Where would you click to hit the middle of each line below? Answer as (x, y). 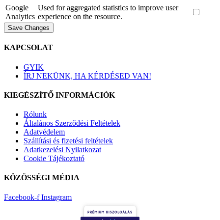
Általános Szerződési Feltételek (72, 123)
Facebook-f (22, 197)
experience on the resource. (80, 16)
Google (17, 8)
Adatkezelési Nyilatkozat (62, 150)
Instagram (56, 197)
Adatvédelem (44, 132)
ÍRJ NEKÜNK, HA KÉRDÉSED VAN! (87, 76)
